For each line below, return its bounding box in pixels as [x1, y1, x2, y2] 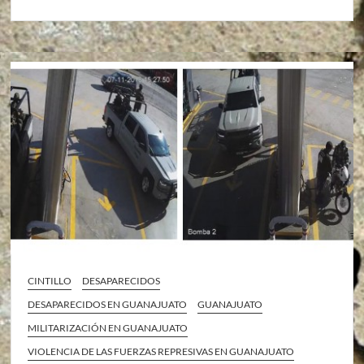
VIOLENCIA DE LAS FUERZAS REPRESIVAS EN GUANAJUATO [28, 344, 295, 357]
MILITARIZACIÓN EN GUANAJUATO [28, 321, 188, 334]
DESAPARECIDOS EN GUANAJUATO [28, 297, 188, 310]
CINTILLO [28, 274, 72, 287]
